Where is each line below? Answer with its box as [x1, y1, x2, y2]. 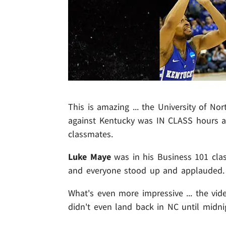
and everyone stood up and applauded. [68, 164, 224, 177]
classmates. [68, 128, 113, 140]
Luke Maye [68, 151, 111, 163]
